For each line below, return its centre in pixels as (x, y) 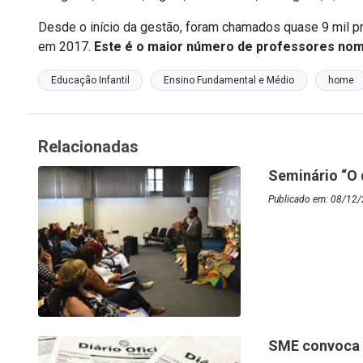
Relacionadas (88, 147)
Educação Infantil (90, 80)
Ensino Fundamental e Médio (229, 80)
